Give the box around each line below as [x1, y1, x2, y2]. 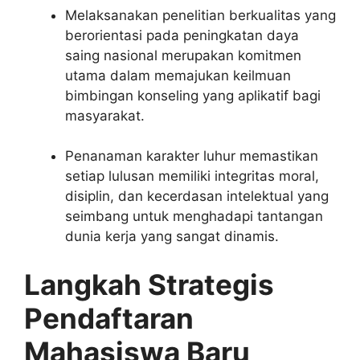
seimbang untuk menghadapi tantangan [65, 208, 323, 225]
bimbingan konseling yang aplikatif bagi [65, 87, 321, 104]
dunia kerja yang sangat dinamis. [65, 228, 279, 245]
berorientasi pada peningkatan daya [65, 27, 299, 43]
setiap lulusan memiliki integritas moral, [65, 168, 319, 185]
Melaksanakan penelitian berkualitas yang [65, 6, 336, 23]
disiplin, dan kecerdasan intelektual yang [65, 188, 329, 205]
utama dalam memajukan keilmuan [65, 67, 291, 84]
